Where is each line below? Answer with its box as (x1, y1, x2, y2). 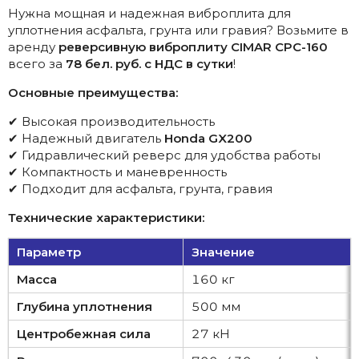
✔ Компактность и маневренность (8, 164, 227, 180)
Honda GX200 (164, 131, 252, 147)
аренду (8, 39, 58, 55)
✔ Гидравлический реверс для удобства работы (8, 147, 321, 163)
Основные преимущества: (8, 85, 178, 101)
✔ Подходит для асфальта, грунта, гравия (8, 181, 272, 197)
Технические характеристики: (8, 210, 204, 226)
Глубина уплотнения (17, 299, 152, 315)
